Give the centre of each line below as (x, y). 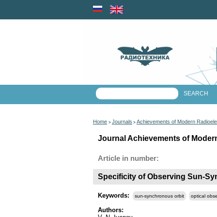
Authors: (111, 210)
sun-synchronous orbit (159, 196)
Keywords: (115, 195)
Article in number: (128, 158)
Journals (122, 122)
